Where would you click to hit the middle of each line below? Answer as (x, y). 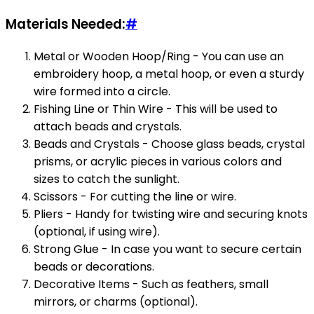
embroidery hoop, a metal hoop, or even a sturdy (169, 74)
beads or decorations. (94, 266)
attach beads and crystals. (108, 126)
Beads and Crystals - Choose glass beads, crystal (169, 144)
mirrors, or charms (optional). (116, 301)
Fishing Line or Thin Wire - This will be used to (156, 109)
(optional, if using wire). (97, 231)
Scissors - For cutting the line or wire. (135, 196)
